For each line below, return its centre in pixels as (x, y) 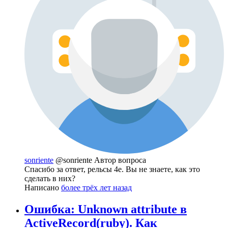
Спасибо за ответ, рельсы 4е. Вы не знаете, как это (112, 169)
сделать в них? (50, 179)
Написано (43, 188)
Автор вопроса (120, 160)
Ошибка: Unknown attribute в (106, 209)
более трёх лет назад (96, 188)
